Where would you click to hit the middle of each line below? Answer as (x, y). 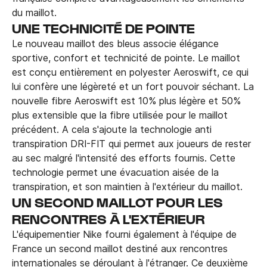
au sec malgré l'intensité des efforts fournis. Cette (124, 158)
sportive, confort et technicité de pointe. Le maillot (126, 58)
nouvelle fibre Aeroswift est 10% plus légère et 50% (126, 100)
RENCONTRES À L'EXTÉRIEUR (108, 218)
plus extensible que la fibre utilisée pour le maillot (120, 115)
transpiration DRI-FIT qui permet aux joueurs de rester (131, 143)
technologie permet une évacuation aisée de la (115, 172)
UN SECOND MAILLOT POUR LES (117, 202)
